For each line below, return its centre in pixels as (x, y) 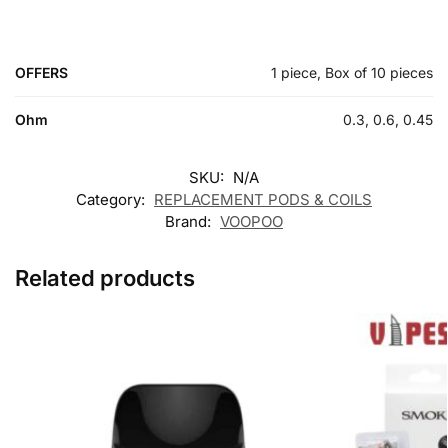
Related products (105, 277)
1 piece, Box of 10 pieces (352, 72)
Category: (112, 199)
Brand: (190, 221)
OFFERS (41, 72)
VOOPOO (251, 221)
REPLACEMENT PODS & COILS (263, 199)
